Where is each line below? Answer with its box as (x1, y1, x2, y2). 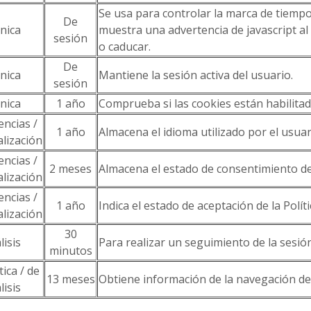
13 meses (46, 271, 95, 287)
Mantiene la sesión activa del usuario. (99, 67, 293, 83)
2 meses (49, 161, 92, 176)
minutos (49, 243, 92, 258)
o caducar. (99, 39, 151, 54)
